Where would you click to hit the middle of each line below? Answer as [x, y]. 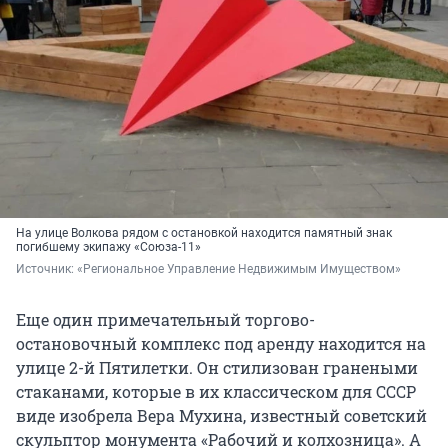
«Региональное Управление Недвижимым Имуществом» [239, 269]
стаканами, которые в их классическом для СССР [216, 392]
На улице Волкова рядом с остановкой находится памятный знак [204, 233]
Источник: [46, 269]
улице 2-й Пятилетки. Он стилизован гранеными [217, 368]
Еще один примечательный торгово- [165, 320]
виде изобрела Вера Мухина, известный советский [221, 416]
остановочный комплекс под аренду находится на [221, 344]
